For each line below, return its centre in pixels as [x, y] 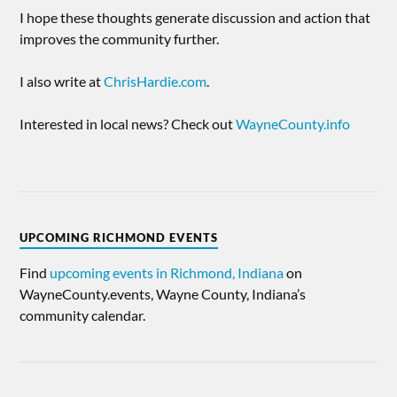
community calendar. [83, 315]
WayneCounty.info [293, 123]
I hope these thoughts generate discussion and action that [195, 17]
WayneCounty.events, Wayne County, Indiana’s [163, 293]
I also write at [62, 81]
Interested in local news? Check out [128, 123]
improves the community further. [120, 38]
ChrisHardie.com [156, 81]
